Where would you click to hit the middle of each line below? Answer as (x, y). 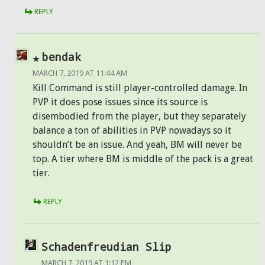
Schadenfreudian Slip (106, 247)
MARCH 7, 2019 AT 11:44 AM (80, 73)
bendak (62, 57)
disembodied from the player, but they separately (139, 116)
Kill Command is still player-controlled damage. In (140, 88)
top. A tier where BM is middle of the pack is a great (143, 159)
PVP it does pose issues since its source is (120, 102)
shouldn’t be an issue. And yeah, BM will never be (137, 145)
